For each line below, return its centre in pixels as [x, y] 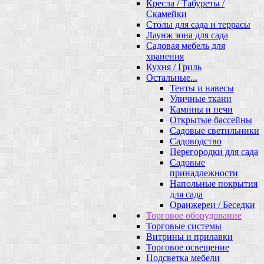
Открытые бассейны [211, 120]
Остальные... [172, 77]
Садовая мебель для [186, 45]
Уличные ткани [201, 98]
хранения [165, 56]
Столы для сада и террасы [198, 24]
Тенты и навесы [202, 88]
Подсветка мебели [183, 258]
